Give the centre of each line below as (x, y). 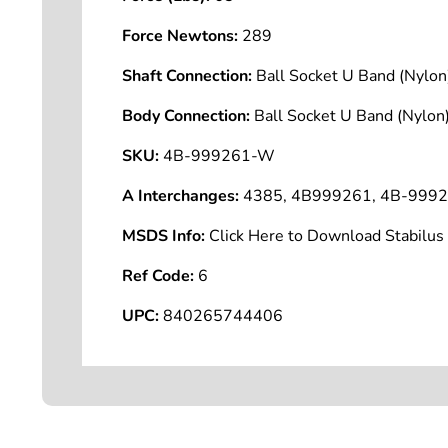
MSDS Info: (163, 236)
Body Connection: (186, 116)
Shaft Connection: (187, 76)
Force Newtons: (180, 36)
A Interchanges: (180, 196)
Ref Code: (158, 276)
